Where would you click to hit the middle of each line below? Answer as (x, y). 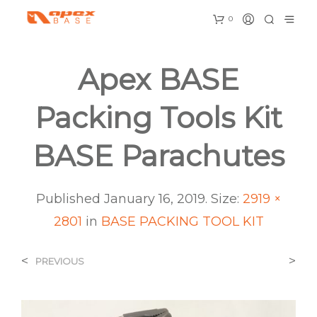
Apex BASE (158, 79)
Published (70, 198)
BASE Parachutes (158, 155)
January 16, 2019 (155, 198)
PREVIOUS (60, 261)
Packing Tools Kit (158, 117)
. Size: (224, 198)
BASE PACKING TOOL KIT (182, 221)
